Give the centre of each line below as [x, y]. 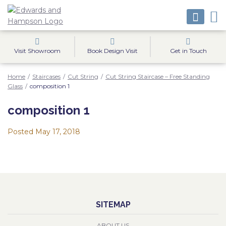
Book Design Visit [112, 51]
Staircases [46, 76]
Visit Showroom [37, 51]
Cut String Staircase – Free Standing [158, 76]
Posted [21, 132]
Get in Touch [188, 51]
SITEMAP [113, 205]
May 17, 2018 [58, 132]
